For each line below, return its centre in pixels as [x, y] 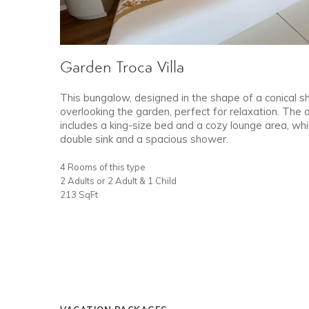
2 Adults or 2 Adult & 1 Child [118, 180]
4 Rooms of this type [103, 167]
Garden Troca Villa [122, 68]
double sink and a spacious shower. [144, 139]
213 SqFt [79, 194]
